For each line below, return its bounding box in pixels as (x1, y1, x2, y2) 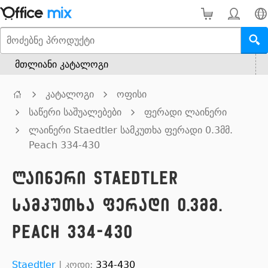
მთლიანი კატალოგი (15, 59, 108, 70)
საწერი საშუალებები (29, 106, 121, 118)
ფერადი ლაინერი (144, 106, 227, 118)
